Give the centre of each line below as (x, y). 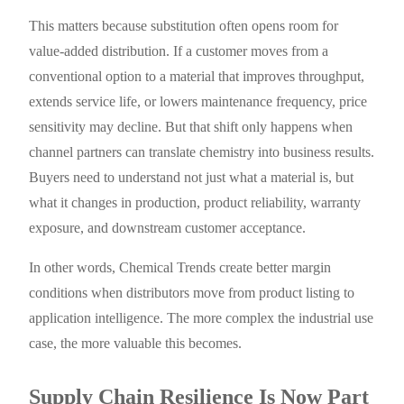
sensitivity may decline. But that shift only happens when (191, 127)
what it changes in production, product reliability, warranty (195, 203)
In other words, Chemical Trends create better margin (180, 268)
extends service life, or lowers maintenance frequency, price (198, 102)
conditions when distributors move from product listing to (192, 293)
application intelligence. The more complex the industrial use (202, 318)
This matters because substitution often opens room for (184, 26)
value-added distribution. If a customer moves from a (179, 51)
